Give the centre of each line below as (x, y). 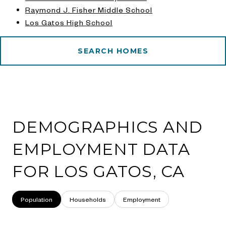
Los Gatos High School (69, 22)
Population (37, 199)
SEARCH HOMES (113, 51)
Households (88, 199)
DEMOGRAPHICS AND (107, 127)
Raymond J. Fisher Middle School (89, 9)
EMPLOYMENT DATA (101, 149)
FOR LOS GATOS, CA (98, 171)
